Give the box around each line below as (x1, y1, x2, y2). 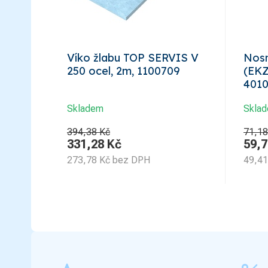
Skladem (67, 102, 103, 114)
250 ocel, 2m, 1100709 (67, 63, 180, 78)
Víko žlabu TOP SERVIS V (67, 50, 199, 65)
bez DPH (112, 154, 150, 166)
